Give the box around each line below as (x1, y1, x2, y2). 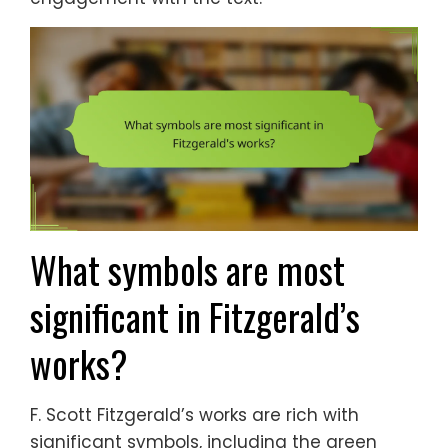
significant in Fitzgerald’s (30, 288, 360, 344)
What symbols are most (30, 241, 345, 297)
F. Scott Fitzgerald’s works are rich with (30, 402, 359, 427)
